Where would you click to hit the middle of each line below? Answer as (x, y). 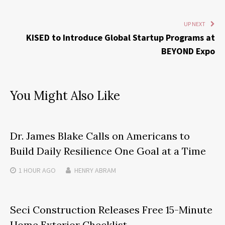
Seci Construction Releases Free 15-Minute (111, 209)
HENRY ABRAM (95, 170)
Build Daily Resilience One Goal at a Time (108, 151)
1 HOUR (30, 170)
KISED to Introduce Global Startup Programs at (121, 37)
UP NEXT (195, 24)
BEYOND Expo (188, 51)
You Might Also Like (65, 95)
